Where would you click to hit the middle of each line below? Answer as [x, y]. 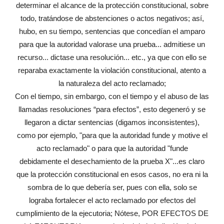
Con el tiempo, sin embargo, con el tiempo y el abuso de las [112, 96]
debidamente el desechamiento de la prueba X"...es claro [112, 161]
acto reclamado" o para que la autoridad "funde [112, 148]
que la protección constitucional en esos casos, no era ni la [112, 174]
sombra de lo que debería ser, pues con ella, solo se [112, 187]
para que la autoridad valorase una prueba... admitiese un [112, 44]
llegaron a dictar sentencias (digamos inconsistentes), [112, 122]
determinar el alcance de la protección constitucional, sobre [112, 5]
